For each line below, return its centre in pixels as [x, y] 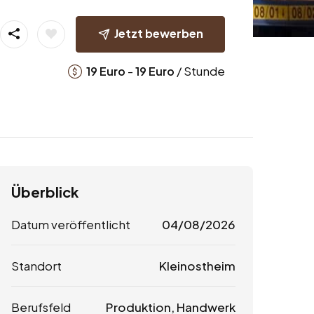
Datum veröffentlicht [71, 225]
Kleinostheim [197, 266]
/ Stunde [199, 70]
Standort [36, 266]
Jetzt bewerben [158, 33]
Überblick [45, 192]
